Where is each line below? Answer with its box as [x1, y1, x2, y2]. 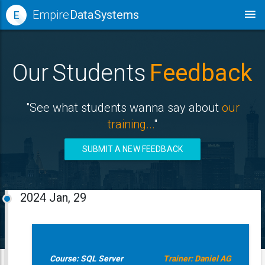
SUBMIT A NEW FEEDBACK [82, 144, 183, 154]
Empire [33, 8, 70, 22]
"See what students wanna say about [25, 101, 222, 115]
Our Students [12, 59, 150, 87]
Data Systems [70, 8, 139, 22]
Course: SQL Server [49, 254, 123, 263]
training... [108, 117, 154, 131]
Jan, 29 [49, 190, 86, 205]
